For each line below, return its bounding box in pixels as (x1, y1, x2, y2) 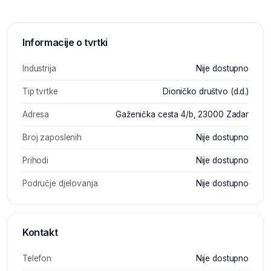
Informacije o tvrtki (22, 36, 108, 48)
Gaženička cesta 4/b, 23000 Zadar (116, 109, 249, 119)
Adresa (22, 109, 50, 119)
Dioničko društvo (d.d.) (162, 86, 249, 96)
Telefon (22, 253, 52, 263)
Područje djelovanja (22, 178, 98, 188)
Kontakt (22, 226, 58, 238)
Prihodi (22, 155, 49, 165)
